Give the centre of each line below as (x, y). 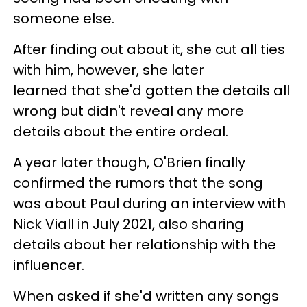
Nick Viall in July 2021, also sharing (128, 224)
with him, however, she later (109, 70)
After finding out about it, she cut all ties (149, 49)
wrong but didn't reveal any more (128, 111)
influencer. (49, 265)
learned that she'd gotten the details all (151, 90)
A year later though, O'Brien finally (129, 162)
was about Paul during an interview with (149, 203)
